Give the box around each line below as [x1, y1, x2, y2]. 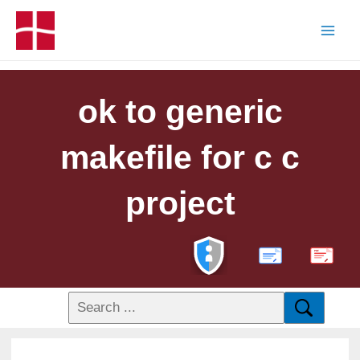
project [125, 184, 235, 222]
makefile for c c [60, 138, 300, 176]
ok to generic [77, 92, 283, 130]
